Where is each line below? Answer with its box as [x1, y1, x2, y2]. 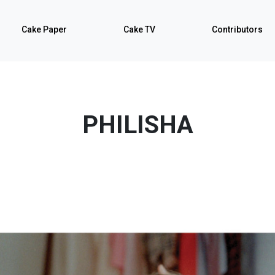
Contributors [212, 25, 263, 34]
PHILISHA [82, 110, 193, 139]
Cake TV [123, 25, 155, 34]
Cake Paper [21, 25, 67, 34]
